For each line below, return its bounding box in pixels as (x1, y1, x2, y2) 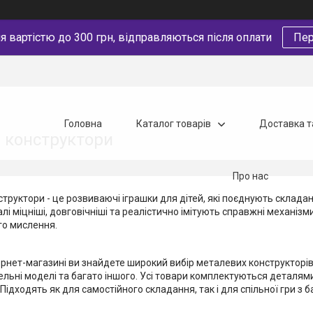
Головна (64, 117, 103, 129)
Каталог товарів (136, 117, 212, 129)
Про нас (232, 170, 268, 181)
